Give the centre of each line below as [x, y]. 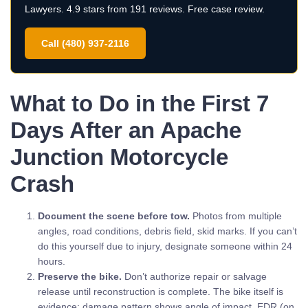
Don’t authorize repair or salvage [194, 276]
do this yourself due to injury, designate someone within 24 [165, 246]
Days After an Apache [126, 130]
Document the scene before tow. [114, 216]
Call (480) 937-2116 [85, 43]
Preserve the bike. [80, 276]
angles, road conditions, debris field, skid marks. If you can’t [167, 231]
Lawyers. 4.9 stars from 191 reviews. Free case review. [145, 9]
